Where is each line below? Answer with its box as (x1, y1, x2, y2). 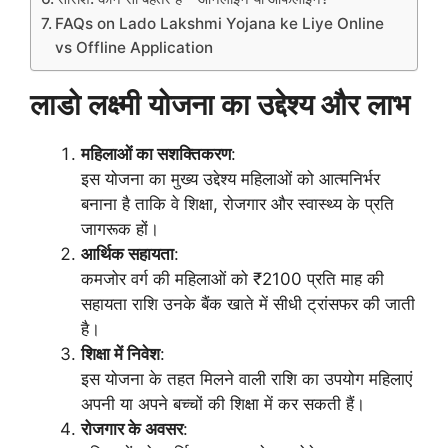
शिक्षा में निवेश (81, 343, 160, 364)
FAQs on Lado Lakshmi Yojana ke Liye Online (55, 13, 385, 33)
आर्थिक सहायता (81, 243, 174, 264)
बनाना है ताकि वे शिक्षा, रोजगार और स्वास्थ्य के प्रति (81, 193, 394, 214)
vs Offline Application (55, 37, 214, 57)
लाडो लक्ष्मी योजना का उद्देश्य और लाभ (30, 86, 410, 122)
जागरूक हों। (81, 218, 159, 239)
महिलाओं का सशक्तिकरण (81, 143, 231, 164)
